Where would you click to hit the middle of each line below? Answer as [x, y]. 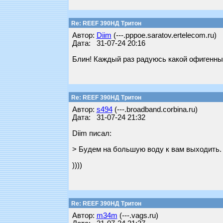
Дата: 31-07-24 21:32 [109, 117]
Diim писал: [92, 133]
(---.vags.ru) [138, 216]
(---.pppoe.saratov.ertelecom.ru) [164, 35]
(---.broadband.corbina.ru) [155, 110]
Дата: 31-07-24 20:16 [109, 43]
